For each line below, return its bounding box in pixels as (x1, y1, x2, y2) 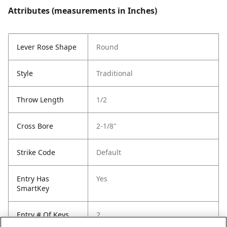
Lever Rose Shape (17, 42, 77, 52)
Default (96, 147, 121, 157)
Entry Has (17, 174, 49, 183)
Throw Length (17, 95, 64, 104)
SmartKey (17, 183, 49, 193)
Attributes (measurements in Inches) (8, 5, 157, 16)
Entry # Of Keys (17, 210, 69, 219)
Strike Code (17, 147, 55, 157)
